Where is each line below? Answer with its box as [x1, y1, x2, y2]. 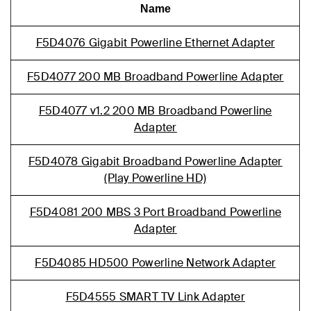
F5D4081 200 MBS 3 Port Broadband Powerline [29, 205, 282, 219]
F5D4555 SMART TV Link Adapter [65, 289, 245, 304]
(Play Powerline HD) [104, 171, 207, 185]
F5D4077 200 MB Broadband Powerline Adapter [27, 69, 284, 84]
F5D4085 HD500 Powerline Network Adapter [35, 255, 276, 270]
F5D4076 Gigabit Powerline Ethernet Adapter [35, 35, 276, 50]
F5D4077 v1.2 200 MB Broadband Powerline [38, 103, 272, 118]
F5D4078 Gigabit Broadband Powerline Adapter [28, 154, 283, 169]
